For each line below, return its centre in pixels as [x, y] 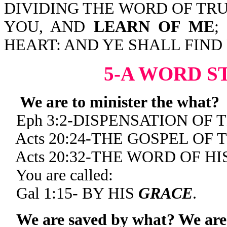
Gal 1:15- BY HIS [77, 193]
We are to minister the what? [112, 102]
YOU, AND [49, 27]
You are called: [64, 175]
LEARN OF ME [154, 27]
